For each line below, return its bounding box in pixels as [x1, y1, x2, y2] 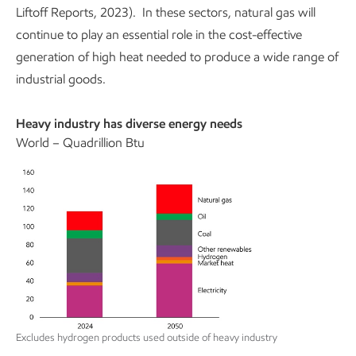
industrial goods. [16, 71, 112, 87]
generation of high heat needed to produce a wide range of [16, 48, 339, 64]
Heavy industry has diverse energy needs [16, 115, 242, 131]
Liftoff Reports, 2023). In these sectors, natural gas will [16, 4, 315, 20]
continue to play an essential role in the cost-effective [16, 26, 302, 42]
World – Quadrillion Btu [16, 134, 145, 150]
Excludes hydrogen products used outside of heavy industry [16, 331, 277, 343]
